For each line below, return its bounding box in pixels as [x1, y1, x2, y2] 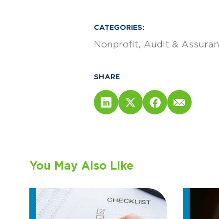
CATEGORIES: [94, 23, 144, 32]
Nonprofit [94, 39, 138, 50]
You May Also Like [29, 159, 133, 173]
